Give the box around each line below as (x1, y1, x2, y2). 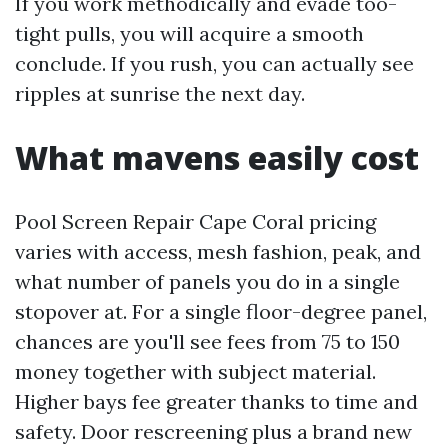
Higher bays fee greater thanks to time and (15, 389, 418, 414)
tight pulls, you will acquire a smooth (15, 21, 364, 46)
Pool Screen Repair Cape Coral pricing (15, 209, 376, 234)
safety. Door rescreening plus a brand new (15, 419, 412, 444)
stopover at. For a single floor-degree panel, (15, 299, 427, 324)
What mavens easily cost (15, 136, 419, 179)
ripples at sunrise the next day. (15, 81, 305, 106)
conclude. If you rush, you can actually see (15, 51, 414, 76)
